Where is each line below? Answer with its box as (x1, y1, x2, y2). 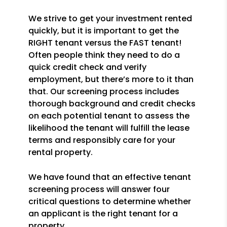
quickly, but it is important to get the (28, 25, 179, 36)
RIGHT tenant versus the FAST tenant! (28, 37, 181, 49)
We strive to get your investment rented (28, 13, 192, 24)
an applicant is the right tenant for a (28, 208, 178, 219)
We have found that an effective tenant (28, 171, 191, 183)
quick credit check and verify (28, 61, 146, 73)
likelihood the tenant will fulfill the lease (28, 122, 190, 134)
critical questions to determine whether (28, 196, 191, 207)
